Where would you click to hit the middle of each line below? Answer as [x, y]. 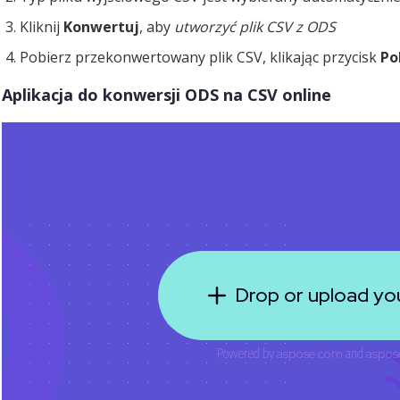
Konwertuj [101, 27]
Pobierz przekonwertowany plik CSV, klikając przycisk [200, 57]
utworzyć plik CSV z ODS [255, 27]
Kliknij [42, 27]
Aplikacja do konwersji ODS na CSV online [167, 95]
